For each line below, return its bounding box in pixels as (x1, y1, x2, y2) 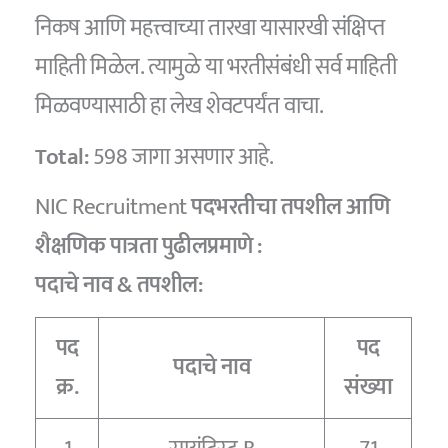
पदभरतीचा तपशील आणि (191, 188, 390, 227)
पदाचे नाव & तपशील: (35, 266, 203, 305)
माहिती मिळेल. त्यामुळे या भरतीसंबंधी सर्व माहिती (35, 48, 397, 87)
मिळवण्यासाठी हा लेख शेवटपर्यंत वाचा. (35, 87, 324, 126)
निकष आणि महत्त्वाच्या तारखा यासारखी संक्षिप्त (35, 9, 385, 48)
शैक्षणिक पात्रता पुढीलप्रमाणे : (35, 227, 262, 266)
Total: (35, 137, 93, 176)
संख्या (344, 367, 393, 406)
